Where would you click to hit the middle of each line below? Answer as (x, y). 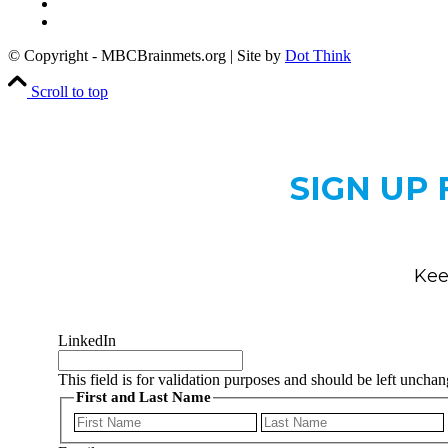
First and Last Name (143, 397)
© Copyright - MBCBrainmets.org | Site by (146, 56)
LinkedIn (87, 341)
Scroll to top (69, 92)
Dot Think (318, 56)
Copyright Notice (113, 22)
